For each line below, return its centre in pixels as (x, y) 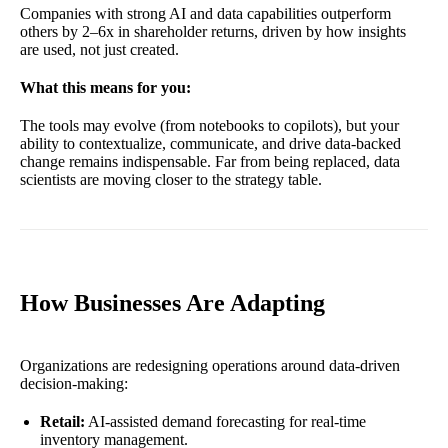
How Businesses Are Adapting (172, 303)
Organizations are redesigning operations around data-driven (210, 366)
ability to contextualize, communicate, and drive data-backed (210, 144)
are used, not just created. (99, 50)
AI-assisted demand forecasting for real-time (225, 422)
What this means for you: (105, 88)
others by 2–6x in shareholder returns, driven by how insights (213, 32)
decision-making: (74, 384)
